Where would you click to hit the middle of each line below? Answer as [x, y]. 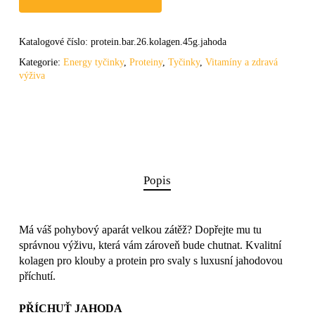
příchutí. [37, 276]
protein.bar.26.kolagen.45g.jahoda [158, 42]
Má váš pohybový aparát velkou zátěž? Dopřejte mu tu [140, 230]
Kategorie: [41, 63]
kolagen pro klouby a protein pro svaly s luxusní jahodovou [150, 261]
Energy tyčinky [93, 63]
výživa [32, 76]
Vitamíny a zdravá [241, 63]
